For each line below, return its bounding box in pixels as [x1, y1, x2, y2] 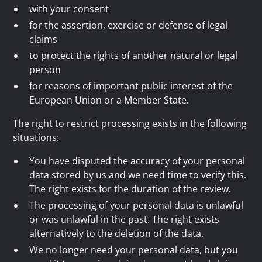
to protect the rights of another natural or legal [29, 49, 238, 62]
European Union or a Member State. [29, 94, 189, 106]
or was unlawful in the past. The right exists [29, 213, 220, 226]
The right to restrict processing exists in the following [13, 117, 247, 130]
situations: [13, 131, 60, 144]
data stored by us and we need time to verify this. [29, 168, 247, 181]
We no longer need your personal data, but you [29, 243, 239, 256]
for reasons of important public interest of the [29, 80, 233, 92]
